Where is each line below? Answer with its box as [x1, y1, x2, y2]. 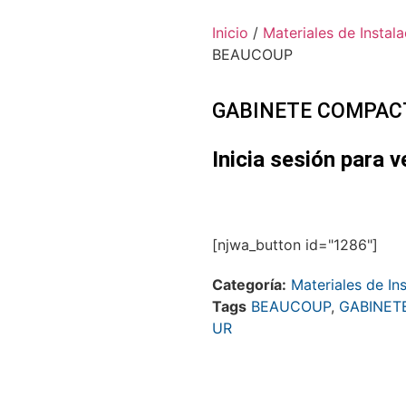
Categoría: [212, 275, 286, 295]
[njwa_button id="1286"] [212, 236, 378, 255]
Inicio [212, 23, 248, 42]
